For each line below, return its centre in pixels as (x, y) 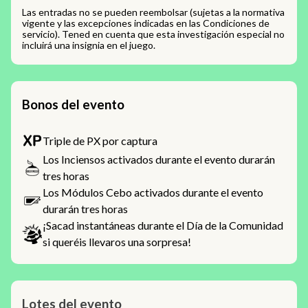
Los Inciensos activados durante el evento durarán (159, 159)
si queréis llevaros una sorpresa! (117, 242)
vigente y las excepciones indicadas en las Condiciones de (146, 23)
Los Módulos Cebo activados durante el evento (153, 192)
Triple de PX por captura (100, 141)
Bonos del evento (73, 104)
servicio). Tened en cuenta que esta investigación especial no (153, 34)
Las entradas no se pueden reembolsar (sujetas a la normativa (153, 12)
